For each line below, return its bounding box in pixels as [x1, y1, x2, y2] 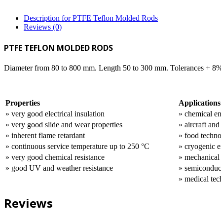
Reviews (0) [24, 23, 62, 32]
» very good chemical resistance [5, 152, 105, 161]
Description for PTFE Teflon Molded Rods [24, 14, 158, 23]
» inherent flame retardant [5, 131, 85, 140]
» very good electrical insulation [5, 109, 105, 118]
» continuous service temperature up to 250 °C [5, 142, 149, 150]
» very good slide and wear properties [5, 120, 122, 129]
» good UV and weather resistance [5, 163, 113, 172]
